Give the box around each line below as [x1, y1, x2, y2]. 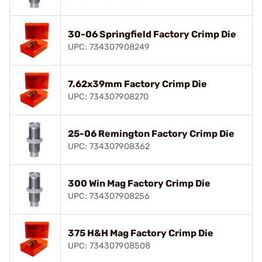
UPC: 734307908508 [68, 240, 150, 251]
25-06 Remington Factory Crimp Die [68, 127, 235, 139]
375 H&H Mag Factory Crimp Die [68, 227, 213, 239]
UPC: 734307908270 [68, 91, 149, 102]
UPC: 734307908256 [68, 191, 150, 201]
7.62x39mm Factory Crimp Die [68, 78, 207, 89]
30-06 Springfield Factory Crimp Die [68, 28, 236, 40]
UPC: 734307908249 [68, 42, 150, 52]
